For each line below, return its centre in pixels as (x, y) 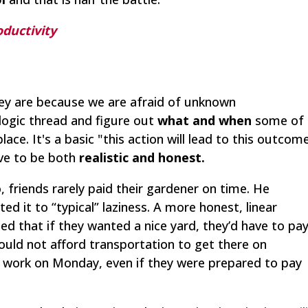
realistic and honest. (142, 158)
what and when (205, 121)
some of (278, 121)
